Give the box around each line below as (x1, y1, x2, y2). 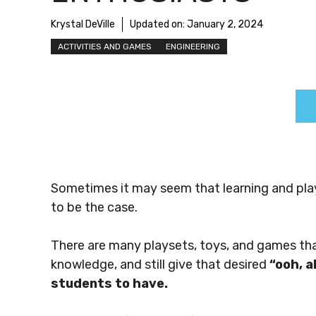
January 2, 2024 (187, 18, 263, 30)
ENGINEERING (166, 41, 220, 51)
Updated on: (130, 18, 187, 30)
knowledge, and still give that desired (51, 256, 269, 272)
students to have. (51, 275, 168, 291)
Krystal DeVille (51, 18, 115, 30)
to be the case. (51, 199, 138, 215)
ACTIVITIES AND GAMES (58, 41, 152, 51)
